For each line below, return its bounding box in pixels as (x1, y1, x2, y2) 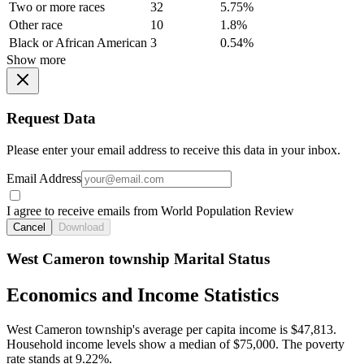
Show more (6, 53, 66, 67)
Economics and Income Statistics (6, 284, 279, 306)
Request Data (6, 110, 96, 128)
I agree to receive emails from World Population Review (6, 203, 294, 218)
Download (58, 220, 104, 233)
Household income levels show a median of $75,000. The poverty (6, 337, 344, 352)
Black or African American (9, 36, 147, 50)
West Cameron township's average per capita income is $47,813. (6, 323, 336, 337)
